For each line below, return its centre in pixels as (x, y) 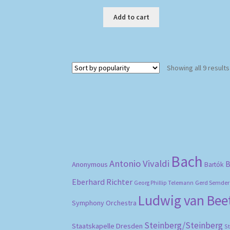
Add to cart (131, 17)
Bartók (214, 164)
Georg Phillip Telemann (164, 183)
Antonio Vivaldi (140, 163)
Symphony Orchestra (104, 203)
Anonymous (90, 164)
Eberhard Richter (102, 181)
